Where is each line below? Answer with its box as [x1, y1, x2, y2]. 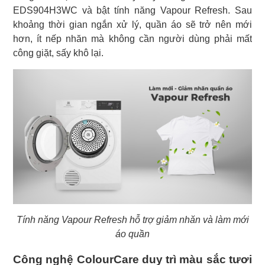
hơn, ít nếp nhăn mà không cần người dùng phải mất [13, 34, 252, 44]
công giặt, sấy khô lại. [13, 48, 104, 59]
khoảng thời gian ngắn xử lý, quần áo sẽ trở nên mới [13, 20, 252, 30]
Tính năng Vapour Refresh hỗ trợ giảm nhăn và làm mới [16, 214, 249, 225]
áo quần [115, 228, 150, 239]
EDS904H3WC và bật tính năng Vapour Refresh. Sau [13, 5, 252, 16]
